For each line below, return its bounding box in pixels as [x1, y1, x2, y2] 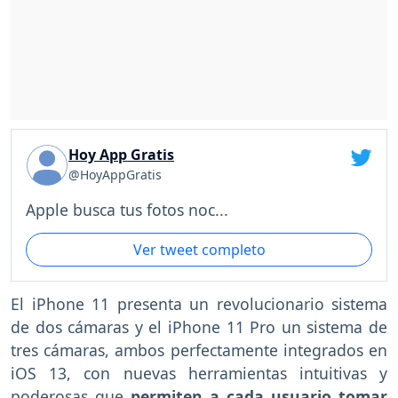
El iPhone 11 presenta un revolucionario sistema [11, 293, 387, 315]
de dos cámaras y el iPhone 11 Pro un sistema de [11, 316, 387, 338]
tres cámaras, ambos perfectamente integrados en [11, 339, 387, 362]
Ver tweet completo [132, 239, 266, 259]
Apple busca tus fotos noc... [26, 198, 228, 220]
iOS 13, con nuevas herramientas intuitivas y [11, 362, 387, 385]
